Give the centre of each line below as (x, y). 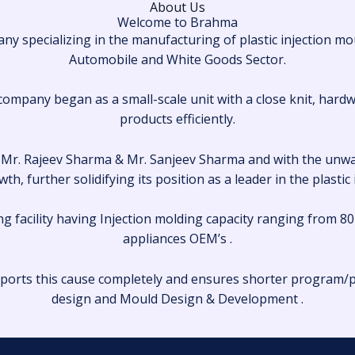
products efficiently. (177, 119)
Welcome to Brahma (177, 22)
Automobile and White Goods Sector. (177, 59)
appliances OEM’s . (177, 239)
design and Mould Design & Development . (177, 298)
